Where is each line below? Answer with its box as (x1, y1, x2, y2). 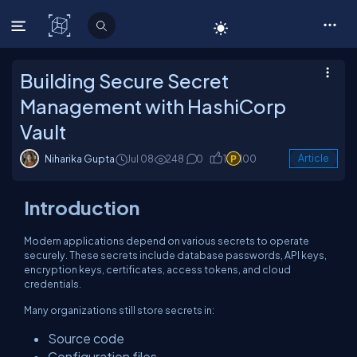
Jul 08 (127, 152, 154, 165)
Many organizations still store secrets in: (24, 304, 214, 316)
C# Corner (76, 18, 141, 33)
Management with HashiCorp (20, 94, 286, 118)
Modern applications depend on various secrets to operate (24, 234, 309, 247)
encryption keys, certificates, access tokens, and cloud (24, 263, 291, 276)
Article (298, 152, 329, 164)
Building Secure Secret (20, 69, 229, 92)
